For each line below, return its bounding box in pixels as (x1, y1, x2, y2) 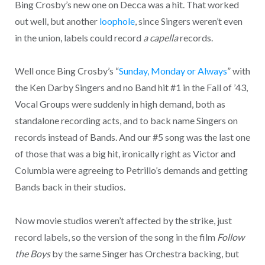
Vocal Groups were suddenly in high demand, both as (14, 98, 225, 110)
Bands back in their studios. (14, 181, 125, 193)
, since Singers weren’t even (134, 15, 243, 27)
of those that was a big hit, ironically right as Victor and (14, 148, 235, 160)
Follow (216, 231, 244, 243)
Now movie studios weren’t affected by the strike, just (14, 214, 232, 226)
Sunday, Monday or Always (118, 65, 227, 77)
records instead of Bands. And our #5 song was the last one (14, 131, 250, 143)
